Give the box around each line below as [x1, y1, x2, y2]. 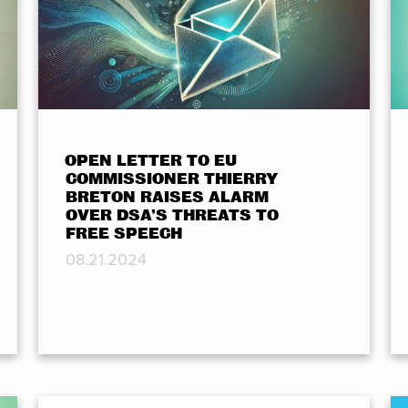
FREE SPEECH [65, 225, 182, 243]
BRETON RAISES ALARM [65, 189, 269, 207]
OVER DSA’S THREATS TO [65, 207, 279, 225]
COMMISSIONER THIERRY [65, 170, 278, 189]
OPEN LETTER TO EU [64, 152, 237, 170]
